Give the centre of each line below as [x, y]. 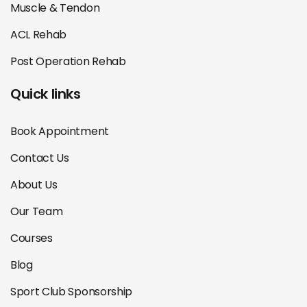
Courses [32, 238]
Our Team [37, 212]
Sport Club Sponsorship [71, 292]
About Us [34, 185]
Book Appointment [60, 132]
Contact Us [40, 158]
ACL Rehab [39, 35]
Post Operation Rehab [68, 62]
